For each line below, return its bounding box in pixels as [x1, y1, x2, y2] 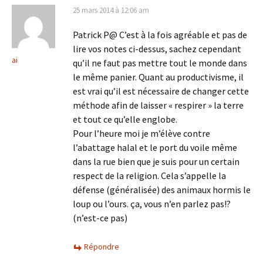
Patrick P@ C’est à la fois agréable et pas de [73, 29, 247, 41]
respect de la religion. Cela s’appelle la [73, 170, 226, 181]
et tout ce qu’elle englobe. [73, 113, 177, 125]
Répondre [84, 241, 119, 252]
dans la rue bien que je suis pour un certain [73, 156, 240, 167]
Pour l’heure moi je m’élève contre [73, 127, 210, 139]
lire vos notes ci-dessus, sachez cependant [73, 43, 241, 55]
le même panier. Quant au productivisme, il [73, 71, 244, 83]
